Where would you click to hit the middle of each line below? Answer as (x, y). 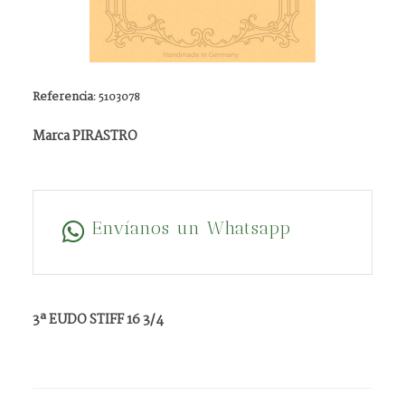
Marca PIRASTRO (85, 137)
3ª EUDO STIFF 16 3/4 (98, 320)
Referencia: (66, 97)
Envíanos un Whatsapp (192, 228)
